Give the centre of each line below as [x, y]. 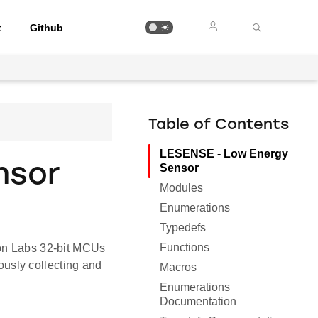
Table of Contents [219, 125]
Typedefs [183, 227]
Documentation [198, 301]
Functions [185, 247]
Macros [179, 267]
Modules [182, 188]
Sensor [180, 168]
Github [47, 27]
